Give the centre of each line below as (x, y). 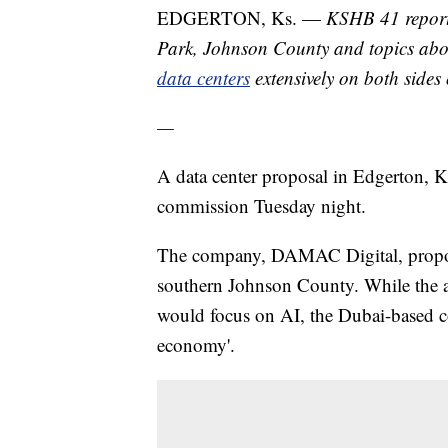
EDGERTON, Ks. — (241, 18)
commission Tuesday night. (261, 206)
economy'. (196, 345)
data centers (203, 78)
